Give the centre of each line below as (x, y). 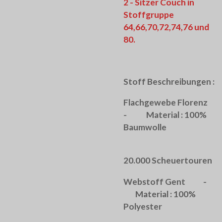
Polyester (143, 206)
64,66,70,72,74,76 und (166, 27)
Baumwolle (145, 127)
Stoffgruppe (149, 15)
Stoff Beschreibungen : (169, 81)
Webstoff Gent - (169, 181)
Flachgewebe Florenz (166, 103)
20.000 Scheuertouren (168, 161)
